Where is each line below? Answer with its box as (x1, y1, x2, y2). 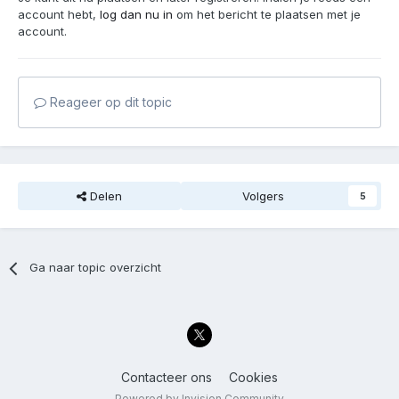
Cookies (229, 369, 278, 385)
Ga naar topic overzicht (29, 260, 162, 275)
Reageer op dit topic (46, 94, 172, 110)
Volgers (242, 189, 284, 204)
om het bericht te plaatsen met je (173, 7, 361, 22)
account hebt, (18, 7, 100, 22)
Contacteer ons (121, 369, 212, 385)
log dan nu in (100, 7, 173, 22)
